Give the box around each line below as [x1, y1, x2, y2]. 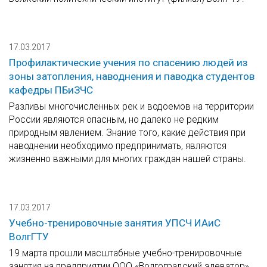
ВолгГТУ [9, 231, 49, 243]
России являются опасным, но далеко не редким [9, 114, 219, 126]
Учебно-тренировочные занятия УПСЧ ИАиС [9, 217, 221, 229]
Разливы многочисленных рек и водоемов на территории [9, 101, 254, 113]
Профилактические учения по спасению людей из [9, 57, 248, 69]
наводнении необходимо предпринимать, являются [9, 140, 226, 152]
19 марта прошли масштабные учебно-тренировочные [9, 247, 242, 259]
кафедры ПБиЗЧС [9, 84, 93, 97]
